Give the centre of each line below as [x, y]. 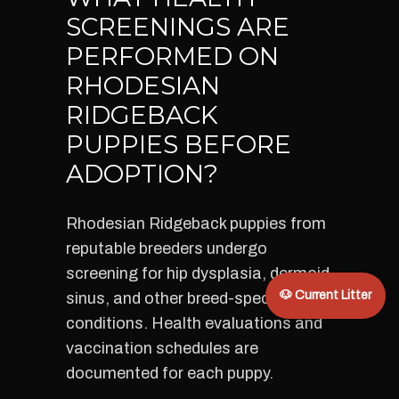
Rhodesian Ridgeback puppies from [196, 224]
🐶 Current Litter [326, 295]
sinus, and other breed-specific [179, 298]
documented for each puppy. [170, 373]
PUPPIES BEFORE [179, 144]
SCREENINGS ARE [178, 27]
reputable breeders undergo [167, 248]
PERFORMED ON [172, 56]
